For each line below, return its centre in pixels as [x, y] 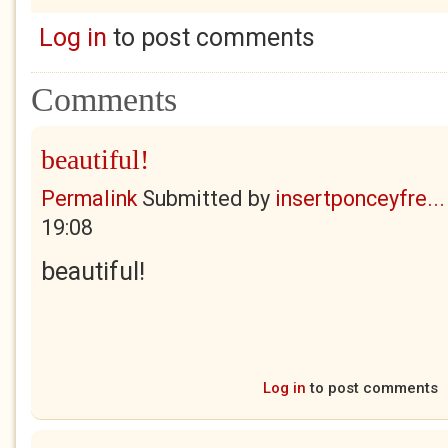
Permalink [89, 198]
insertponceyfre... [360, 198]
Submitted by [206, 198]
